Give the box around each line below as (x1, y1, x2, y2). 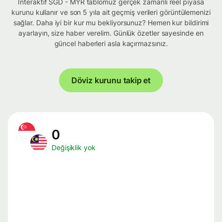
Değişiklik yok (52, 143, 96, 152)
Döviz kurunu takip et (71, 75, 151, 86)
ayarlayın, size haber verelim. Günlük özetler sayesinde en (18, 29, 204, 38)
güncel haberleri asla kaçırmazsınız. (54, 39, 168, 48)
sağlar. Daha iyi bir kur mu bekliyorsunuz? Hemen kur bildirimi (13, 18, 209, 27)
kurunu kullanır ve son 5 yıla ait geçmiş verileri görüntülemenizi (11, 8, 211, 17)
